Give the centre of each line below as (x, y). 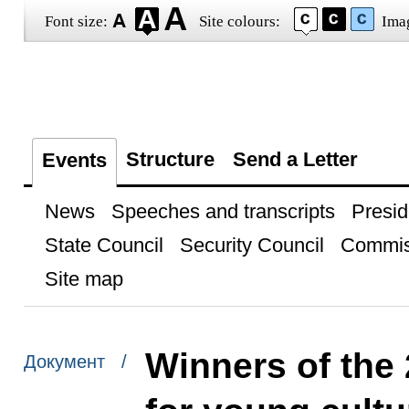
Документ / (75, 362)
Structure (170, 159)
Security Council (252, 245)
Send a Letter (295, 159)
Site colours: (239, 21)
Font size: (76, 21)
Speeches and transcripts (223, 211)
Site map (84, 279)
